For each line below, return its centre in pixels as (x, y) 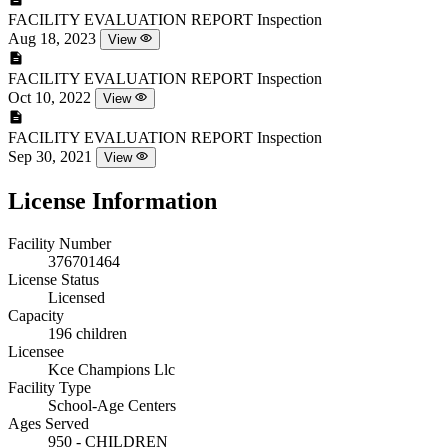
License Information (112, 200)
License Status (53, 279)
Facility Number (59, 243)
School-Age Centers (112, 405)
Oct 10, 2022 (49, 97)
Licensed (76, 297)
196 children (87, 333)
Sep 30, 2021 (50, 156)
